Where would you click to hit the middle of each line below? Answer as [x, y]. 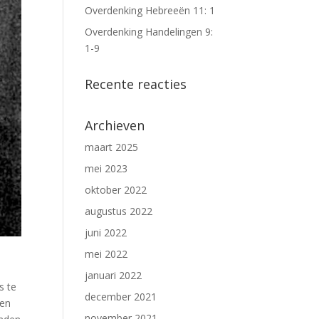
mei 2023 [106, 168]
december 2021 [121, 297]
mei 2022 [106, 254]
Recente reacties [136, 84]
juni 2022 [106, 232]
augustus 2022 [119, 211]
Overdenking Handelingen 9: [149, 32]
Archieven [115, 125]
